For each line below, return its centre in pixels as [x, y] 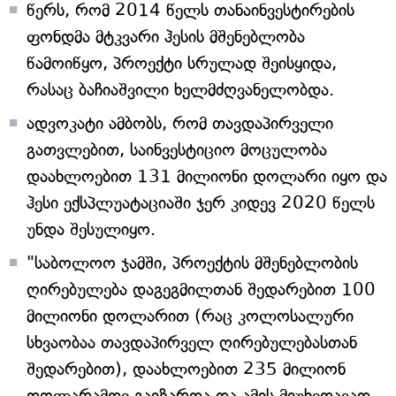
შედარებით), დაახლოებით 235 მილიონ [186, 369]
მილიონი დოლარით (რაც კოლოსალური [190, 316]
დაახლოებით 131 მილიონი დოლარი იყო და [207, 176]
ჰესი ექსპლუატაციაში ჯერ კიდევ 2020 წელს [201, 203]
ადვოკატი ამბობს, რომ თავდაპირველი [180, 123]
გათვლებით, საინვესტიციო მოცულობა [177, 150]
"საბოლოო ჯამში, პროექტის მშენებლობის [192, 263]
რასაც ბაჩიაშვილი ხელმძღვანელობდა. [180, 90]
